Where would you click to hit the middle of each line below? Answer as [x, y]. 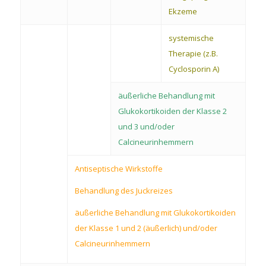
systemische [191, 38]
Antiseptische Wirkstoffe [118, 168]
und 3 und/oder [146, 126]
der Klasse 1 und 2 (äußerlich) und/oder [146, 228]
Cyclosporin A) [194, 69]
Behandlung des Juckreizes [123, 190]
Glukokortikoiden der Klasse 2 [172, 111]
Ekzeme [183, 11]
